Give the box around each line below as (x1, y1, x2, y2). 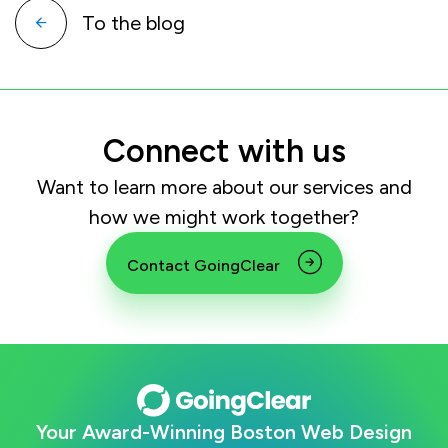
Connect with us (102, 132, 346, 171)
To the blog (82, 11, 185, 36)
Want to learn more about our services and (36, 175, 412, 200)
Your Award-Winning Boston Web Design (36, 420, 412, 445)
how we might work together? (89, 205, 359, 230)
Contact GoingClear (126, 256, 284, 276)
